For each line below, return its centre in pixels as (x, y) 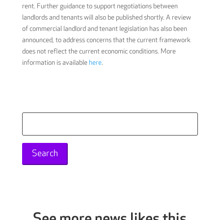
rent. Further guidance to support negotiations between (100, 6)
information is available (55, 62)
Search (31, 117)
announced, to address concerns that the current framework (106, 40)
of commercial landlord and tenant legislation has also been (104, 28)
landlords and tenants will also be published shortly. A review (106, 17)
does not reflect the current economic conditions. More (99, 51)
